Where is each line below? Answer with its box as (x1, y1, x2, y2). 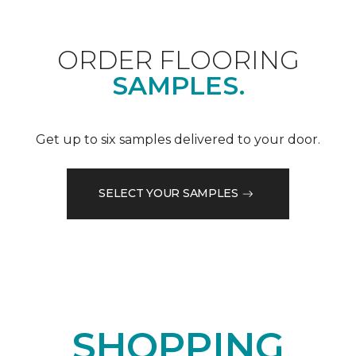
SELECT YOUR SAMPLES (99, 186, 238, 201)
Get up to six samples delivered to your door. (36, 131, 320, 147)
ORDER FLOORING (56, 44, 300, 75)
